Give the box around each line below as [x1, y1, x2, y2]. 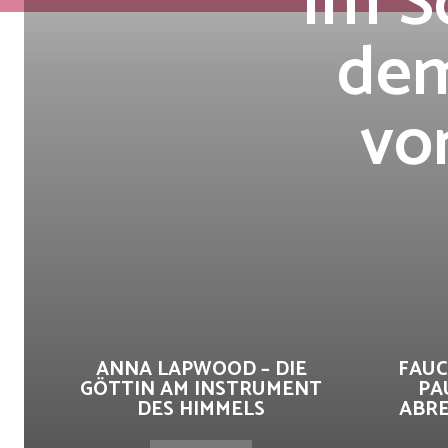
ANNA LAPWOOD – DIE [95, 353, 307, 386]
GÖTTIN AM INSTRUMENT [80, 373, 322, 406]
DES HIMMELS [137, 393, 265, 426]
